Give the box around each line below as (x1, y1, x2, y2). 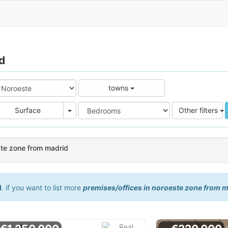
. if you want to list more (1, 183, 83, 192)
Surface (15, 106, 41, 115)
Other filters (178, 106, 220, 115)
